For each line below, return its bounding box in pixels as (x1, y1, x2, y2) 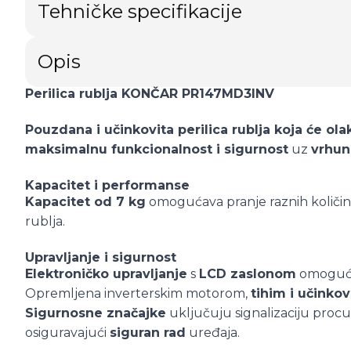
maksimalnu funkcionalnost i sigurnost (25, 142, 288, 157)
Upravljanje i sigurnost (25, 250, 176, 265)
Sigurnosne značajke (25, 306, 166, 320)
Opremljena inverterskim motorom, (25, 286, 251, 301)
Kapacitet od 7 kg (25, 194, 146, 209)
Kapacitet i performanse (25, 178, 190, 193)
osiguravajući (25, 325, 110, 340)
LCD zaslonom (199, 266, 296, 281)
